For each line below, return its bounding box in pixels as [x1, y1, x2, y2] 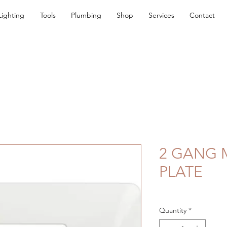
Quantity [159, 206, 186, 215]
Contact [190, 11, 215, 20]
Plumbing [71, 11, 101, 20]
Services [148, 11, 174, 20]
